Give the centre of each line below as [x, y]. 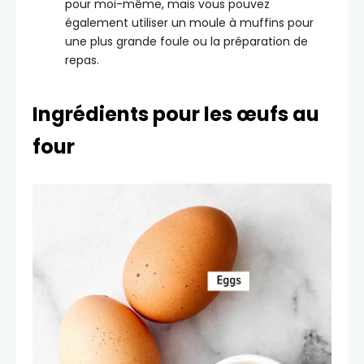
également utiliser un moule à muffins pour [189, 23]
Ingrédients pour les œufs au [176, 115]
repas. [82, 61]
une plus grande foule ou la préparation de [186, 42]
